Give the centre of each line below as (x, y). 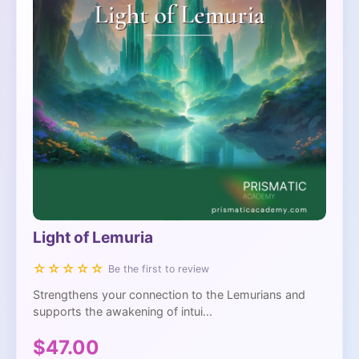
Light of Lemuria (93, 237)
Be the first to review (159, 268)
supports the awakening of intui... (123, 311)
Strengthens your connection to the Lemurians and (169, 294)
